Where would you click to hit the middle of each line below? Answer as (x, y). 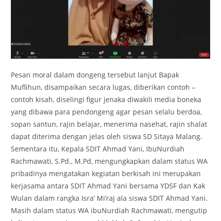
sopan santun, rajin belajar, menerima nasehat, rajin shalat (109, 124)
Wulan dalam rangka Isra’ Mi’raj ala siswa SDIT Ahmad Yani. (110, 198)
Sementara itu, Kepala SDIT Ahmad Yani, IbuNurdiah (98, 148)
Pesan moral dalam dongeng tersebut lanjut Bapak (95, 74)
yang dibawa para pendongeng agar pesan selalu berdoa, (107, 111)
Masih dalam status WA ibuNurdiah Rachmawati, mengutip (109, 210)
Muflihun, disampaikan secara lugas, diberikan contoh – (103, 87)
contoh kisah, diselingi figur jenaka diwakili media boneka (106, 99)
